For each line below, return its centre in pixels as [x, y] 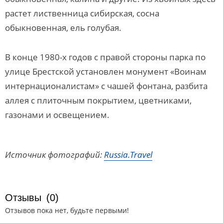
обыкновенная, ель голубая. [63, 28]
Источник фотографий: [55, 155]
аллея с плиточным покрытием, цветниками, [98, 100]
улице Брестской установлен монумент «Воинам [106, 71]
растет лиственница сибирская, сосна [82, 13]
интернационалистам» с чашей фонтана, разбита [106, 86]
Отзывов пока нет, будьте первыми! [67, 210]
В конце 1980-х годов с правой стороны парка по [105, 57]
